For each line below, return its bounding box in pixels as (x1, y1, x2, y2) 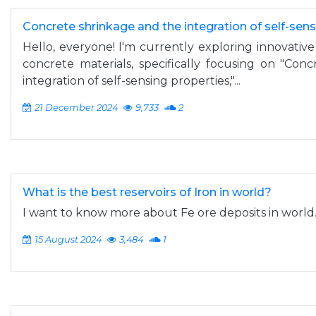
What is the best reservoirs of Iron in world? (23, 186, 272, 199)
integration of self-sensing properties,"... (23, 74, 241, 87)
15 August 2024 (35, 234, 102, 245)
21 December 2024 (35, 102, 118, 113)
